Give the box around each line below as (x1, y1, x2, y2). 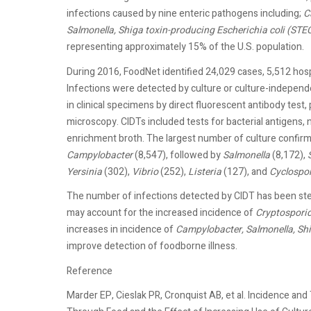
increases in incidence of (67, 222, 176, 237)
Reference (67, 263, 112, 278)
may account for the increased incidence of (67, 205, 255, 220)
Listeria (188, 164, 221, 179)
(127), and (221, 164, 269, 179)
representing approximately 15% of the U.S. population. (67, 40, 304, 54)
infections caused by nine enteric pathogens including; (67, 6, 303, 21)
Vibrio (132, 164, 158, 179)
